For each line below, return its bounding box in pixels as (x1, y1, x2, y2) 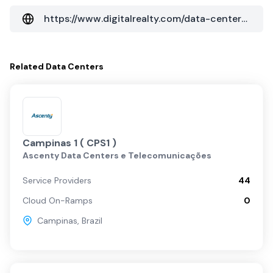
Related (10, 60, 46, 72)
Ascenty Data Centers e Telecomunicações (23, 149, 211, 161)
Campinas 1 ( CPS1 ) (23, 136, 116, 149)
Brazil (82, 214, 102, 226)
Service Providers (23, 174, 91, 186)
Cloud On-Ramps (23, 194, 93, 206)
